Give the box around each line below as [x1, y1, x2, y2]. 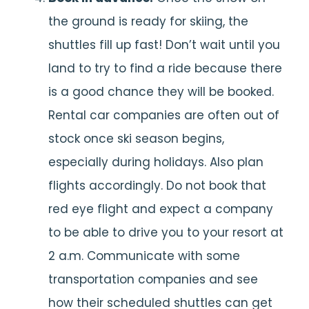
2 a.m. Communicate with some [48, 248, 240, 264]
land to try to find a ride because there [48, 60, 282, 77]
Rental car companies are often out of [48, 107, 279, 123]
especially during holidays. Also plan [48, 154, 263, 170]
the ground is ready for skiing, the [48, 13, 248, 30]
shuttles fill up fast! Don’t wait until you [48, 37, 280, 53]
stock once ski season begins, [48, 130, 224, 147]
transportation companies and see [48, 271, 258, 288]
